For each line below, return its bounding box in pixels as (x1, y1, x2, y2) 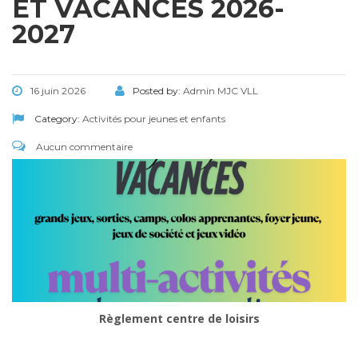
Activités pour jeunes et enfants (82, 112, 225, 125)
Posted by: (133, 84, 183, 97)
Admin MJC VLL (183, 84, 258, 97)
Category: (32, 112, 82, 125)
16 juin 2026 (30, 84, 86, 97)
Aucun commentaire (34, 140, 133, 153)
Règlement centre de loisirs (98, 310, 260, 326)
